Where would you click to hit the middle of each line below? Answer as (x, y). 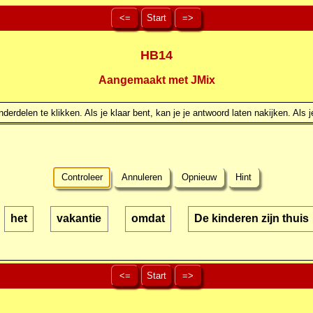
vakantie (79, 219)
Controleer (82, 177)
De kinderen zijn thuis (251, 219)
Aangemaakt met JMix (156, 80)
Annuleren (142, 177)
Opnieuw (199, 177)
